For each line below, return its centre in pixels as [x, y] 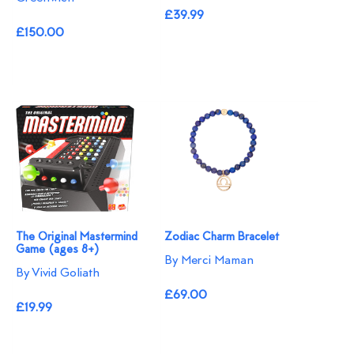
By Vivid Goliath [58, 273]
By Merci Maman [209, 260]
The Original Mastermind [77, 237]
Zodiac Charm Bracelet [222, 237]
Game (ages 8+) [57, 250]
